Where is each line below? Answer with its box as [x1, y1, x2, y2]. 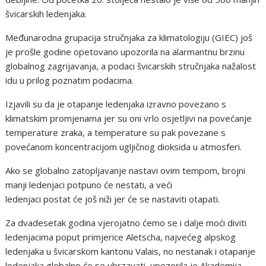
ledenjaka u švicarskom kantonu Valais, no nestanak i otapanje [5, 245, 256, 258]
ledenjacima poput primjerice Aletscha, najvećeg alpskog [5, 231, 236, 243]
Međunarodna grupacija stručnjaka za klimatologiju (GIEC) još [5, 31, 253, 44]
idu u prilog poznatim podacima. [5, 74, 134, 87]
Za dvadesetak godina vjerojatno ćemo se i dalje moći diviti [5, 217, 247, 229]
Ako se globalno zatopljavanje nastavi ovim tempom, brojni [5, 164, 246, 177]
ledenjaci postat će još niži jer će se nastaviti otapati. [5, 193, 220, 205]
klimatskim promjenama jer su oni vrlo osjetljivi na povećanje [5, 112, 252, 125]
